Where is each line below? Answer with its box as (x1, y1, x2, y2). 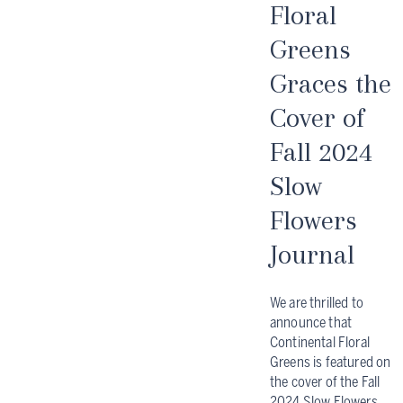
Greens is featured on (270, 353, 391, 371)
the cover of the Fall (270, 372, 381, 390)
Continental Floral (270, 333, 370, 351)
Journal (270, 237, 354, 270)
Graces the (270, 67, 391, 99)
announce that (270, 313, 353, 331)
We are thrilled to (270, 293, 363, 311)
